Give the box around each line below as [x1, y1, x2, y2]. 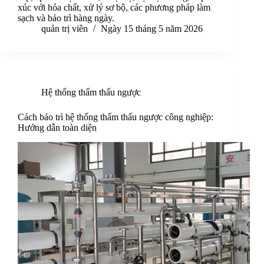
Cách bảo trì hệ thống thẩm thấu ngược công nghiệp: [18, 112, 213, 123]
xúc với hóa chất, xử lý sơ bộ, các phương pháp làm [18, 2, 210, 13]
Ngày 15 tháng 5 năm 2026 [101, 24, 203, 34]
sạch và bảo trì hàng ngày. [18, 13, 114, 24]
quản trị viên [41, 24, 88, 34]
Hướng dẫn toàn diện [18, 123, 97, 133]
